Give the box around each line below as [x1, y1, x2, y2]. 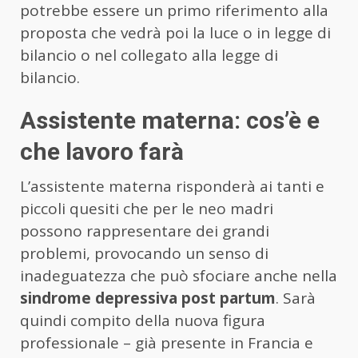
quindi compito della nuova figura [20, 309, 265, 331]
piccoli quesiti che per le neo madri [20, 197, 273, 219]
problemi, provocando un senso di [20, 242, 268, 264]
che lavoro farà [20, 137, 184, 165]
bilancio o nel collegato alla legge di [20, 44, 278, 66]
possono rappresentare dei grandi [20, 220, 269, 241]
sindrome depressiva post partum [20, 287, 276, 308]
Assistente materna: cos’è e [20, 105, 320, 134]
